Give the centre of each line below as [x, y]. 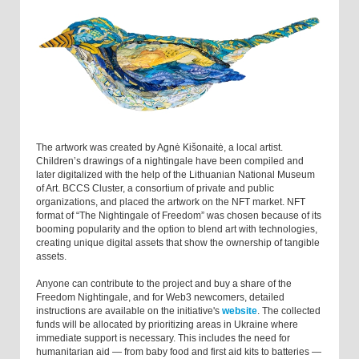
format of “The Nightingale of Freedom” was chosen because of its [179, 215]
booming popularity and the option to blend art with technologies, [177, 229]
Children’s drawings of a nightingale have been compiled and [170, 161]
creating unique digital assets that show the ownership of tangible [178, 242]
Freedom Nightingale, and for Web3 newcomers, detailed [160, 297]
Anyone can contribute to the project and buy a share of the [164, 283]
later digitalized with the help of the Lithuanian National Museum [175, 174]
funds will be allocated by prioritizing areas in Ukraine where [167, 324]
